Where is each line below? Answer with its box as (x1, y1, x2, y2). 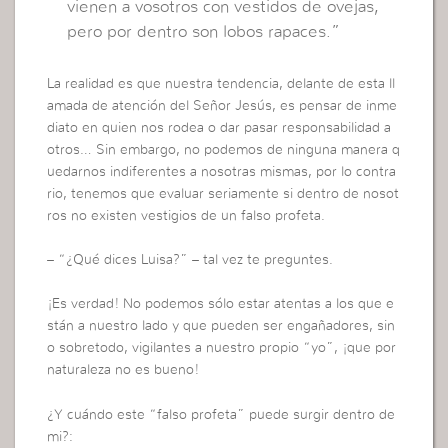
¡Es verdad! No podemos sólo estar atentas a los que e (47, 297, 395, 312)
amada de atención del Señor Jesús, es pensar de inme (47, 98, 398, 113)
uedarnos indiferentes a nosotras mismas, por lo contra (47, 164, 397, 179)
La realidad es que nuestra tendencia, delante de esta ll (47, 76, 396, 91)
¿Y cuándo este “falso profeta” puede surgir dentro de (47, 407, 396, 422)
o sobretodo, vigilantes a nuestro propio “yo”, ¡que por (47, 341, 397, 356)
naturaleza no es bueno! (47, 363, 200, 378)
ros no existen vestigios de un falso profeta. (47, 208, 326, 223)
